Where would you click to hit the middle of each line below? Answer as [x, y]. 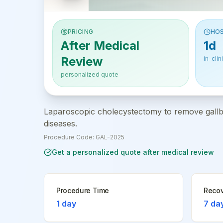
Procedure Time [83, 190]
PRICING [81, 32]
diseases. [60, 123]
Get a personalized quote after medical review [133, 152]
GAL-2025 [110, 137]
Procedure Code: [70, 137]
